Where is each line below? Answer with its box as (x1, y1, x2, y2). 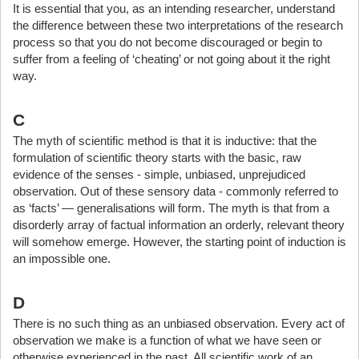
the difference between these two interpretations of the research (13, 18, 343, 32)
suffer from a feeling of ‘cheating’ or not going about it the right (13, 52, 330, 66)
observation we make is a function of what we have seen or (13, 333, 321, 347)
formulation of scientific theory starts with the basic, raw (13, 151, 301, 164)
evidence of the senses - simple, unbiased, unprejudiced (13, 167, 305, 181)
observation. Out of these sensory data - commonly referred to (13, 184, 338, 198)
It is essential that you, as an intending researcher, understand (13, 2, 335, 15)
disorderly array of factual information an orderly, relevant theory (13, 218, 345, 232)
